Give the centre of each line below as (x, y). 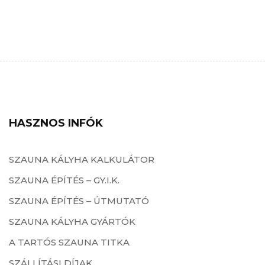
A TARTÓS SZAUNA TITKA (69, 243)
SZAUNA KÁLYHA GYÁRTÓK (72, 222)
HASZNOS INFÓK (56, 123)
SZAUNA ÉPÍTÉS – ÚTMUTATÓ (79, 201)
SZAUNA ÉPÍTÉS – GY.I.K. (64, 180)
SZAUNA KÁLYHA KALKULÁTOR (82, 160)
